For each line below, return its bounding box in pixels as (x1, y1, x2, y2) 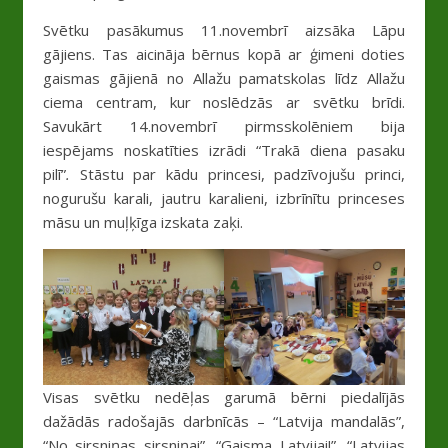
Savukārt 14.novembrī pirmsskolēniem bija (43, 116, 405, 137)
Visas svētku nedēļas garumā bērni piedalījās (43, 387, 405, 408)
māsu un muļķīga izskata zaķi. (43, 212, 243, 233)
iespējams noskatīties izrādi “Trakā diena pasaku (43, 140, 405, 161)
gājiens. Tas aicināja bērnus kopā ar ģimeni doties (43, 44, 405, 65)
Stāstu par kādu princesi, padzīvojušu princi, (70, 164, 405, 185)
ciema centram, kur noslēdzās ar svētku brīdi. (43, 92, 405, 113)
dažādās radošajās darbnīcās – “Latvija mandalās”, (43, 411, 405, 432)
